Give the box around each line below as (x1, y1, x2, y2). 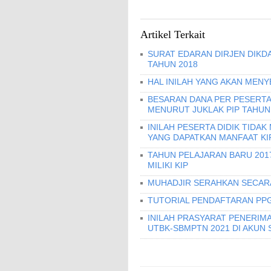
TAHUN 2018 (148, 59, 198, 69)
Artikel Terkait (140, 28, 205, 41)
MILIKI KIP (148, 160, 188, 170)
